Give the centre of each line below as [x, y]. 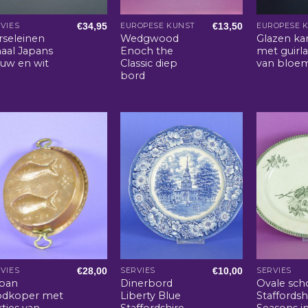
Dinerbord [147, 283]
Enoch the [147, 51]
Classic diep [149, 63]
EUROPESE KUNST [158, 26]
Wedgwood [150, 38]
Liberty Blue [151, 295]
